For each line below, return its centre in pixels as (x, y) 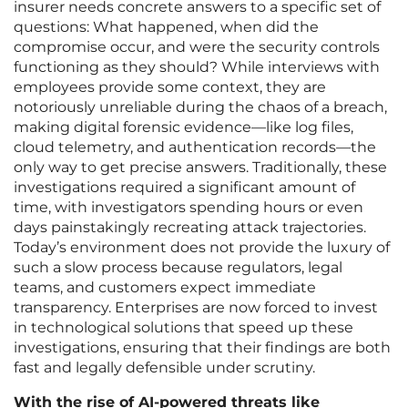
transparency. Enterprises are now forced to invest (196, 308)
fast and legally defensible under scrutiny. (164, 368)
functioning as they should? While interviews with (197, 67)
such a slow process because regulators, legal (178, 268)
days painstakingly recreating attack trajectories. (190, 228)
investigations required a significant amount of (184, 188)
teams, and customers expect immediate (165, 288)
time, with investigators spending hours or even (189, 208)
